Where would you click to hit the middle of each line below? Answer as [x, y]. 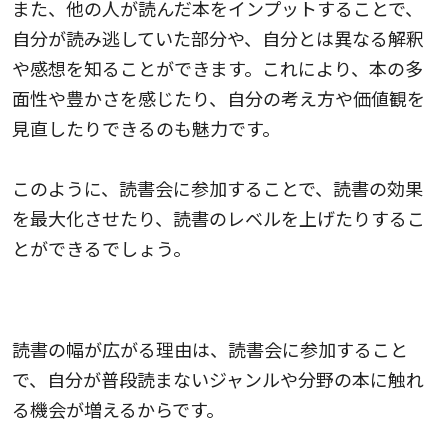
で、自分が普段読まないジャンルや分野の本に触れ [218, 378]
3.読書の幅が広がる [91, 302]
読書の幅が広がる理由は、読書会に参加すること [210, 348]
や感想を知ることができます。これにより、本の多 [217, 67]
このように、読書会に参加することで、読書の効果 [217, 187]
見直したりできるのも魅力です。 [146, 127]
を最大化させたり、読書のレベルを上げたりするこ [218, 217]
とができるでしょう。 [101, 247]
